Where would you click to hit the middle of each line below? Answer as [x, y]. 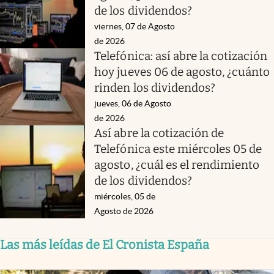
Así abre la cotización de [159, 133]
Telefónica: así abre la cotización [181, 56]
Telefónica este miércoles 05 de [178, 149]
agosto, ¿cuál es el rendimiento [177, 165]
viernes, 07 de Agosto [135, 26]
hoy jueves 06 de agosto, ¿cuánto [182, 72]
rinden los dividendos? [155, 87]
